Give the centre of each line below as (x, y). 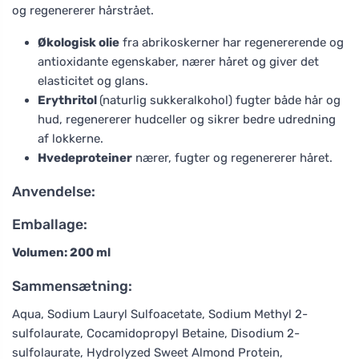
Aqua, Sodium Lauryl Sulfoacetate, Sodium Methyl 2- (160, 314)
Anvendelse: (54, 191)
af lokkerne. (71, 138)
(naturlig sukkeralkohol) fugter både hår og (220, 100)
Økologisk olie (79, 42)
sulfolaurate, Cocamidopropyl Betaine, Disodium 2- (156, 333)
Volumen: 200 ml (61, 252)
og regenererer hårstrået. (83, 10)
